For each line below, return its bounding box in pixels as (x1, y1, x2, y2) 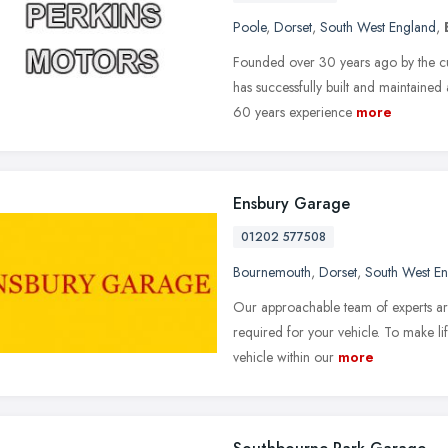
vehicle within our (233, 346, 334, 367)
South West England (320, 16, 436, 37)
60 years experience (233, 101, 352, 122)
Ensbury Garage (233, 191, 350, 215)
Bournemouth (233, 261, 311, 282)
